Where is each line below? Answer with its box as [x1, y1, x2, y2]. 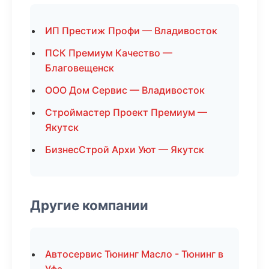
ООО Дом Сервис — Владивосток [45, 84, 205, 96]
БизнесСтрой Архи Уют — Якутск [45, 144, 204, 156]
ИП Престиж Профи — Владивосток [45, 25, 217, 37]
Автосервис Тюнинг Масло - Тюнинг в [45, 248, 223, 260]
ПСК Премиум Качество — [45, 47, 172, 59]
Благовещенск [45, 62, 114, 74]
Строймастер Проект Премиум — [45, 106, 207, 118]
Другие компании [30, 197, 148, 213]
